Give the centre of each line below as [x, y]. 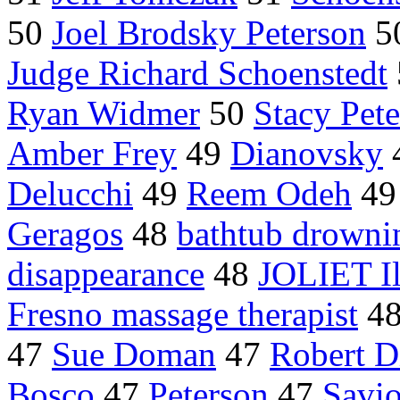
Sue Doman [134, 354]
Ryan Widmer [104, 113]
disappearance [106, 274]
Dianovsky [307, 154]
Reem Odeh [269, 194]
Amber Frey [92, 154]
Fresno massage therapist [183, 314]
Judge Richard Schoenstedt [197, 73]
